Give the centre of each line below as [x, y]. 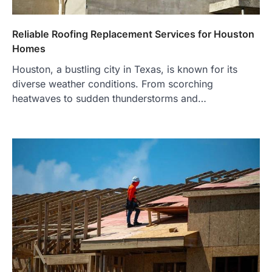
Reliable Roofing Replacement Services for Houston [133, 34]
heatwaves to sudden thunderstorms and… [109, 98]
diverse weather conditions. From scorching [113, 83]
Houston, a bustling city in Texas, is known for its [125, 69]
